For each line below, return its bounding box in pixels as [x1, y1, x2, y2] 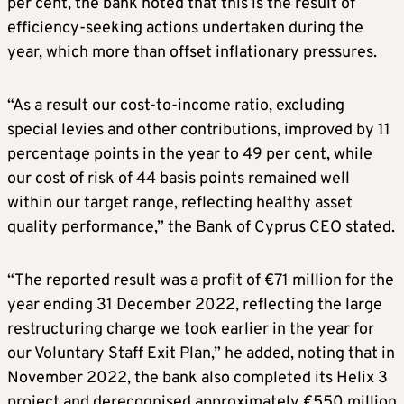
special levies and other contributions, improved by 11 [7, 120, 390, 142]
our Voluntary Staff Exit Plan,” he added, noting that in [7, 344, 395, 365]
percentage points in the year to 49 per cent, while [7, 144, 372, 166]
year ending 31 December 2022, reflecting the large [7, 295, 382, 317]
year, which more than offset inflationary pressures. [7, 42, 377, 64]
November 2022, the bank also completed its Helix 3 [7, 368, 388, 390]
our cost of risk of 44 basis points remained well [7, 169, 350, 190]
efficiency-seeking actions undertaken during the [7, 18, 363, 40]
